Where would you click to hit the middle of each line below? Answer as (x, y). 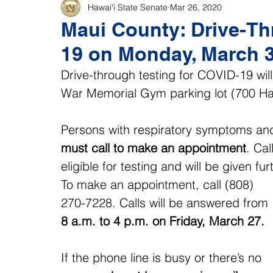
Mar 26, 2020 (196, 7)
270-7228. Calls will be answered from (166, 203)
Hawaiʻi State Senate (128, 7)
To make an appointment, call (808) (159, 184)
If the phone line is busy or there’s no (163, 257)
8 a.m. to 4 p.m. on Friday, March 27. (163, 221)
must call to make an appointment (154, 148)
